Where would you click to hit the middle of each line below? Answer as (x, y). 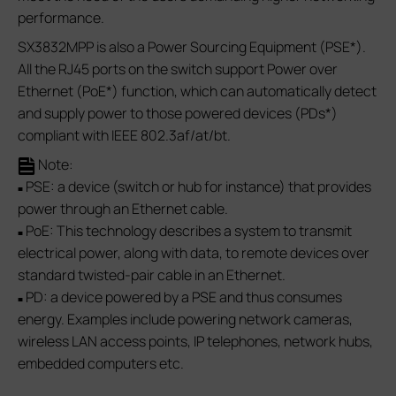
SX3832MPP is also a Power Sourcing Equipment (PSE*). (192, 47)
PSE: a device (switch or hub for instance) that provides (197, 187)
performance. (64, 18)
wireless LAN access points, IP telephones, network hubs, (195, 342)
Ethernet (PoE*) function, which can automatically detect (197, 91)
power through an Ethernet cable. (123, 209)
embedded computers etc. (102, 364)
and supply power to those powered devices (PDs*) (178, 114)
